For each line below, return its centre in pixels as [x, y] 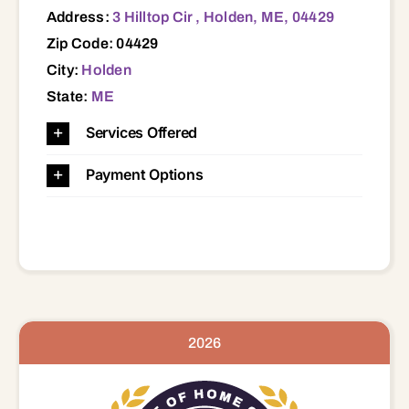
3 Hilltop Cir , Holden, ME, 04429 [224, 16]
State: [68, 96]
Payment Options [144, 174]
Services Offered [142, 132]
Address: [79, 16]
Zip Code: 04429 [102, 43]
